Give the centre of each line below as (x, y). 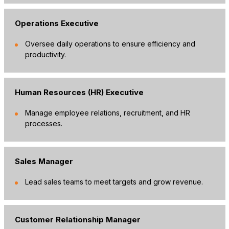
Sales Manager (44, 161)
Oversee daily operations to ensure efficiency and (110, 43)
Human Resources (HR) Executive (79, 92)
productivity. (45, 54)
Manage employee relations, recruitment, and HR (107, 112)
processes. (43, 123)
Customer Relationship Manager (77, 219)
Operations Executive (56, 23)
